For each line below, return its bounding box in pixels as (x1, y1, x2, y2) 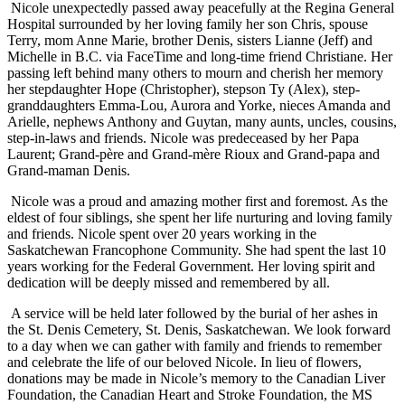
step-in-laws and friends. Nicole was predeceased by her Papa (7, 130, 359, 146)
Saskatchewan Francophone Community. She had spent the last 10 (7, 242, 386, 259)
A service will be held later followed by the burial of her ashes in (7, 306, 378, 322)
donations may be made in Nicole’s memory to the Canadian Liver (7, 371, 385, 387)
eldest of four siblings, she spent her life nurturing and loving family (7, 210, 392, 226)
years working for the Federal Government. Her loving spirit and (7, 259, 375, 275)
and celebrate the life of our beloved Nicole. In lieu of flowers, (7, 354, 362, 371)
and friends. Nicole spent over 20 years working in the (7, 226, 316, 242)
